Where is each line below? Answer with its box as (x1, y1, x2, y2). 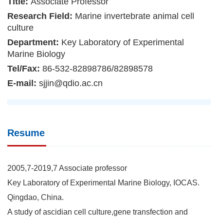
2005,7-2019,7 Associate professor (7, 163, 127, 172)
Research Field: (7, 11, 75, 21)
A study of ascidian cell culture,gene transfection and (7, 207, 188, 216)
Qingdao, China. (7, 193, 64, 201)
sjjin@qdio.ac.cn (39, 78, 103, 88)
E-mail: (7, 78, 39, 88)
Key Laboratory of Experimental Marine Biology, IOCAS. (7, 178, 200, 187)
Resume (7, 127, 45, 138)
